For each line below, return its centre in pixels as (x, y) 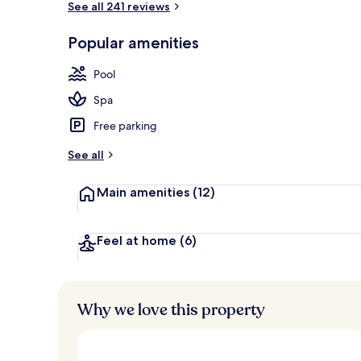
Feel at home (138, 240)
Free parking (125, 125)
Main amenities (145, 192)
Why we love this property (171, 309)
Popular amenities (133, 42)
